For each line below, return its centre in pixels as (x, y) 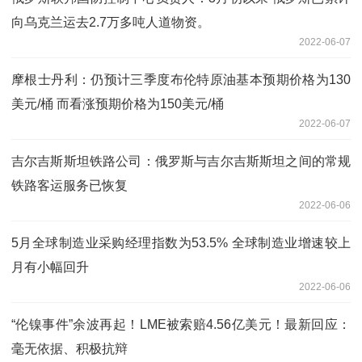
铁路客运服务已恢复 (69, 185)
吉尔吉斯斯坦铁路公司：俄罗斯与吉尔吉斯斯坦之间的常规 (181, 161)
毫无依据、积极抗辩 (69, 348)
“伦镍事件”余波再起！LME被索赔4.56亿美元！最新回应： (181, 324)
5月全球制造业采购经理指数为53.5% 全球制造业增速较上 (181, 242)
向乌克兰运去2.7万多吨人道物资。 (111, 22)
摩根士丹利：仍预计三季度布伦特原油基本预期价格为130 (181, 79)
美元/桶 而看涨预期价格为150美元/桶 (118, 103)
